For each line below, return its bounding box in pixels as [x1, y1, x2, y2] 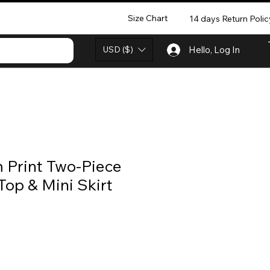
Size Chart [127, 12, 168, 24]
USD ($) [103, 44, 133, 55]
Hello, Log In [189, 44, 240, 55]
